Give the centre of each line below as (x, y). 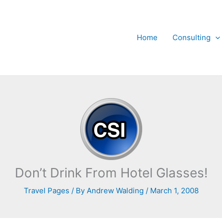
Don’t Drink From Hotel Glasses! (111, 173)
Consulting (192, 37)
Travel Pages (46, 191)
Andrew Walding (116, 191)
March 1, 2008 (174, 191)
